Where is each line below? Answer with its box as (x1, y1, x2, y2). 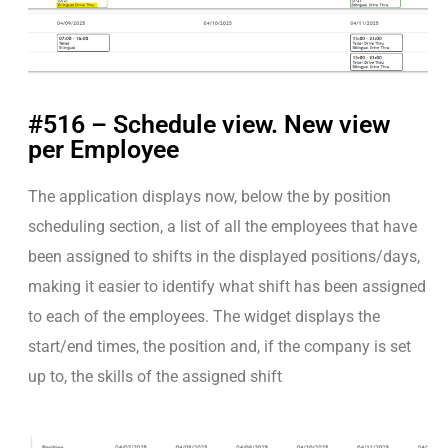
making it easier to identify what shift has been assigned (28, 277, 426, 297)
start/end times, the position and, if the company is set (28, 337, 411, 357)
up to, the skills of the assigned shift (28, 367, 282, 387)
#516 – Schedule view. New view (28, 110, 390, 140)
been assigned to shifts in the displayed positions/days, (28, 247, 420, 267)
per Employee (28, 135, 179, 165)
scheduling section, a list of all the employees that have (28, 217, 417, 237)
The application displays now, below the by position (28, 187, 391, 207)
